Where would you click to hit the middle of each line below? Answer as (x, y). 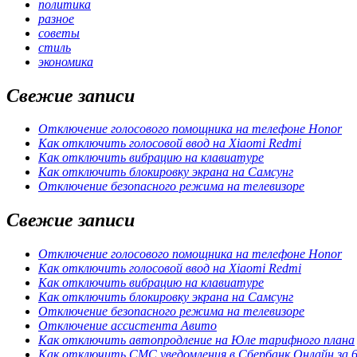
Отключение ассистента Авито (127, 326)
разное (56, 18)
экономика (66, 61)
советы (59, 33)
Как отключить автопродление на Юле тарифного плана (196, 340)
